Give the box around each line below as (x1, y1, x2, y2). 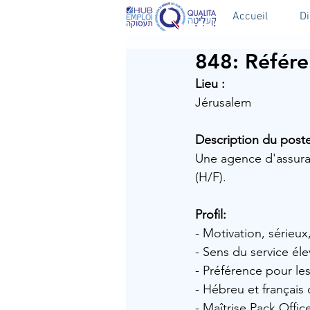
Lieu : (195, 76, 225, 91)
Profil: (195, 207, 230, 222)
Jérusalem (195, 95, 251, 110)
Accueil (232, 10, 268, 24)
